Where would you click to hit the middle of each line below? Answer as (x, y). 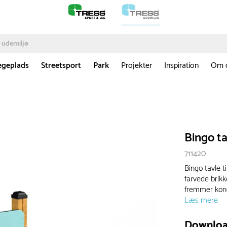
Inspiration (181, 66)
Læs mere (201, 201)
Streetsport (61, 66)
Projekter (137, 66)
